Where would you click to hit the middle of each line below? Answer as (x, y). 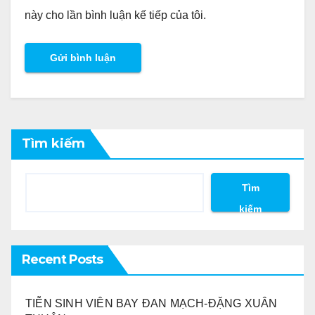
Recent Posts (63, 259)
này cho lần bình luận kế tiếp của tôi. (115, 15)
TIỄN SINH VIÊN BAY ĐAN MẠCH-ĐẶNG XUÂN (152, 303)
